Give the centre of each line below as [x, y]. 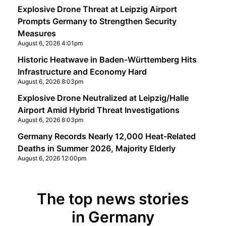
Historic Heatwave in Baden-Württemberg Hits [107, 60]
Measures [37, 33]
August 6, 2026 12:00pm [52, 158]
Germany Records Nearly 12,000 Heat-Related [106, 136]
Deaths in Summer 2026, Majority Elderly [96, 148]
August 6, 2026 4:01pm [50, 43]
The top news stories [113, 199]
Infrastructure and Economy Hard [82, 72]
